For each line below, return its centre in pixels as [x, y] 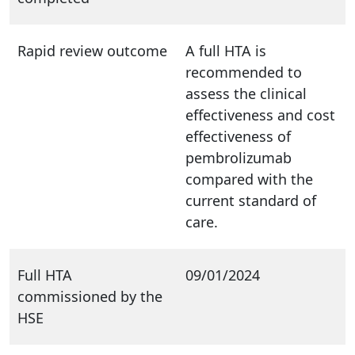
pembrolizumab [239, 157]
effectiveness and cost [260, 115]
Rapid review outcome [92, 50]
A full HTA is [226, 50]
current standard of [251, 200]
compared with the [249, 179]
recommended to [244, 72]
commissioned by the [90, 296]
